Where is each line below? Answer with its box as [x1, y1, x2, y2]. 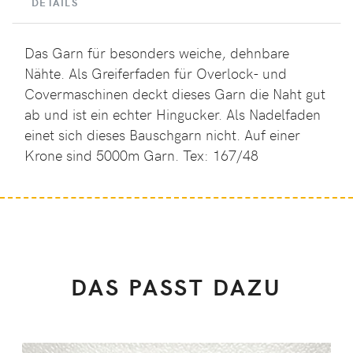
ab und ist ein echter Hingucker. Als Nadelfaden [24, 105, 321, 124]
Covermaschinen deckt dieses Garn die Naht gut [24, 84, 325, 104]
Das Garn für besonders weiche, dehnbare [24, 43, 289, 63]
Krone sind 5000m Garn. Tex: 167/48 [24, 146, 258, 165]
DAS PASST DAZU [71, 271, 282, 303]
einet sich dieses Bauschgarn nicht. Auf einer [24, 125, 300, 145]
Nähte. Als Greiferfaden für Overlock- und [24, 64, 287, 84]
